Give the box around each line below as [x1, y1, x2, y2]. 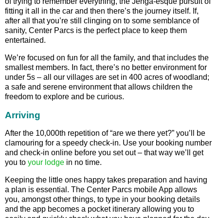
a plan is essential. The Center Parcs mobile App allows [5, 185, 197, 194]
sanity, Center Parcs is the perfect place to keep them [5, 26, 187, 35]
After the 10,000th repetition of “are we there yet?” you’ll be [5, 129, 205, 138]
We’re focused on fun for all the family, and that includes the [5, 53, 209, 62]
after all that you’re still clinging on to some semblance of [5, 16, 199, 25]
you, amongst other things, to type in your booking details [5, 195, 200, 204]
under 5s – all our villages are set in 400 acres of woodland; [5, 73, 209, 81]
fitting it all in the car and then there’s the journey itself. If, [5, 6, 199, 15]
